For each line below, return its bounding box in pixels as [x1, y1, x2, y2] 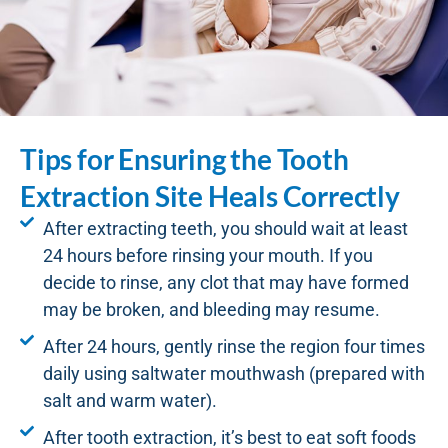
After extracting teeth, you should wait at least [42, 218, 408, 240]
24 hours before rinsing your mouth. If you [42, 245, 373, 267]
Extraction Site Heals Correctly [20, 179, 400, 214]
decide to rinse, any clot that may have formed [42, 272, 409, 294]
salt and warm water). [42, 390, 217, 412]
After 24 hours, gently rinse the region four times [42, 336, 425, 358]
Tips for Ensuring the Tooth [20, 142, 349, 177]
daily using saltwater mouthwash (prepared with [42, 363, 425, 385]
